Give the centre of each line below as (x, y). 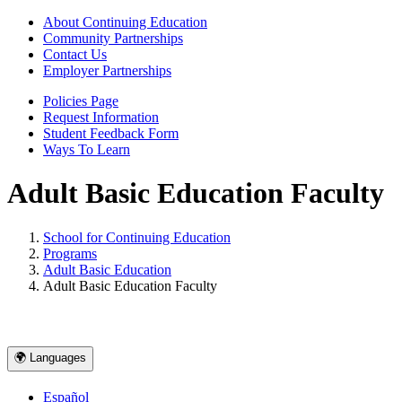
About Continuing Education (125, 22)
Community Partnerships (113, 38)
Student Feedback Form (111, 133)
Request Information (101, 117)
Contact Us (75, 54)
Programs (70, 253)
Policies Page (81, 101)
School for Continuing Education (137, 237)
